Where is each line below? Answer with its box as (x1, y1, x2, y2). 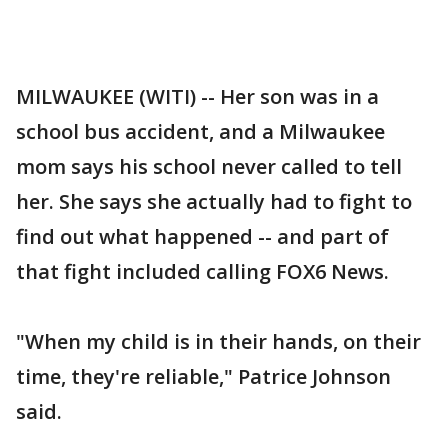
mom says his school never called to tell (16, 153, 402, 180)
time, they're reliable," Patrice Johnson (16, 363, 391, 390)
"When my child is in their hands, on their (16, 328, 421, 355)
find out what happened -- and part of (16, 223, 389, 250)
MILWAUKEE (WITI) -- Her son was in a (16, 83, 379, 110)
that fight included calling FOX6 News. (16, 258, 389, 285)
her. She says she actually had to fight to (16, 188, 412, 215)
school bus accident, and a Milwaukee (16, 118, 385, 145)
